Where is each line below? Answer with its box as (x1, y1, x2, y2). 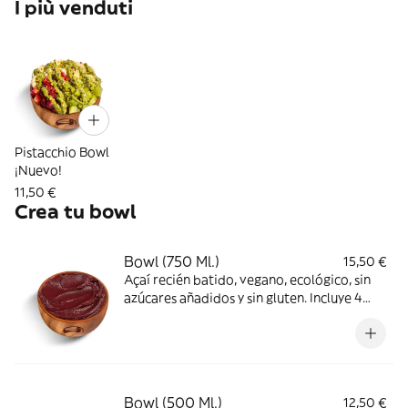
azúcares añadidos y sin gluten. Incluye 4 (124, 290, 362, 306)
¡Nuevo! (15, 162, 62, 178)
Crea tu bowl (15, 199, 137, 224)
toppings (124, 308, 178, 324)
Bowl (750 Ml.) (124, 252, 219, 270)
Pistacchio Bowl (15, 144, 109, 160)
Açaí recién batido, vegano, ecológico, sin (124, 271, 371, 288)
